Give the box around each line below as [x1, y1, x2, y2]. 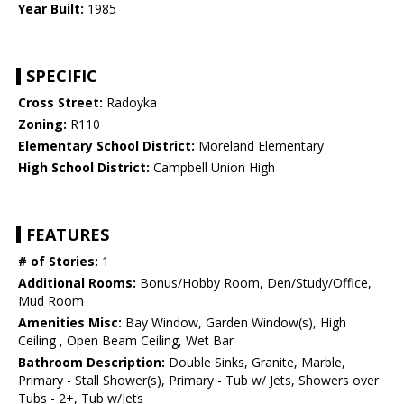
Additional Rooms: [18, 274, 136, 292]
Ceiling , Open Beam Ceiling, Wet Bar [18, 332, 234, 350]
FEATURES [26, 224, 109, 246]
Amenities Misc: [18, 314, 122, 332]
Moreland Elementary [195, 137, 324, 155]
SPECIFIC [26, 65, 97, 87]
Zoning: [18, 115, 67, 133]
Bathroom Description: [18, 353, 165, 372]
